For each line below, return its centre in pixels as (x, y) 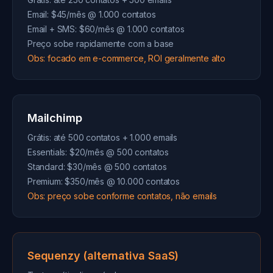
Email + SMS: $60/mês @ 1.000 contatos (106, 29)
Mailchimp (55, 118)
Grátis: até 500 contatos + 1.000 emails (103, 137)
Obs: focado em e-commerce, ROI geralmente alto (126, 58)
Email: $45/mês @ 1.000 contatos (92, 14)
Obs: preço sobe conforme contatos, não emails (122, 196)
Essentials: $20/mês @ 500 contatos (98, 152)
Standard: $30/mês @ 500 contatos (97, 167)
